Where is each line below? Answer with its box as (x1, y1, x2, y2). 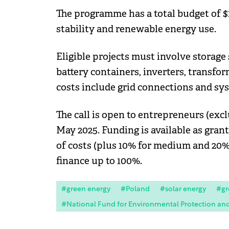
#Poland (120, 186, 150, 194)
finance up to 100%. (56, 155, 142, 168)
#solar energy (159, 186, 206, 194)
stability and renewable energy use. (56, 23, 216, 36)
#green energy (61, 186, 110, 194)
